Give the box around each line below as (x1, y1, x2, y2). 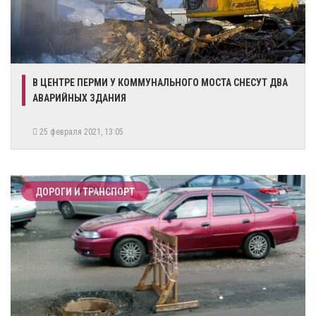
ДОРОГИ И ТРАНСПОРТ (35, 186, 135, 197)
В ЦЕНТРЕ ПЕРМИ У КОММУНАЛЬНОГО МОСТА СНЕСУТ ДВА (32, 76, 288, 88)
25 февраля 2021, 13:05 (37, 126, 128, 137)
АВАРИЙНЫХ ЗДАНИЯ (32, 92, 126, 104)
